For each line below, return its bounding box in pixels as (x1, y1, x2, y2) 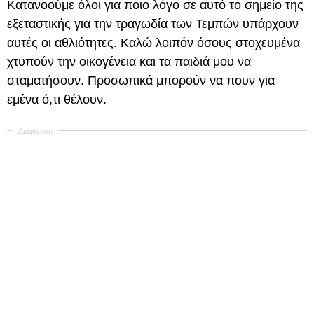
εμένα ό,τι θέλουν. (7, 93, 107, 107)
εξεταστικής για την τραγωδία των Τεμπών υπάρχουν (7, 17, 299, 31)
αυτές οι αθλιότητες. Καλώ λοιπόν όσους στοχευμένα (7, 36, 300, 50)
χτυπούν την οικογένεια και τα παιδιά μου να (7, 55, 251, 69)
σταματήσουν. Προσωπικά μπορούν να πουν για (7, 74, 275, 88)
